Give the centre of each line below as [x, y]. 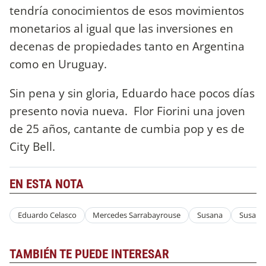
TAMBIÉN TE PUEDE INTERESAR [89, 254]
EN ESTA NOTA [47, 184]
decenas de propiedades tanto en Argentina [127, 46]
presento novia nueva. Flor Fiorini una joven [127, 111]
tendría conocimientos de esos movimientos [127, 11]
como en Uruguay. [58, 64]
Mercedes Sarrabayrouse [137, 215]
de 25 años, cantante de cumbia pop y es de [127, 129]
